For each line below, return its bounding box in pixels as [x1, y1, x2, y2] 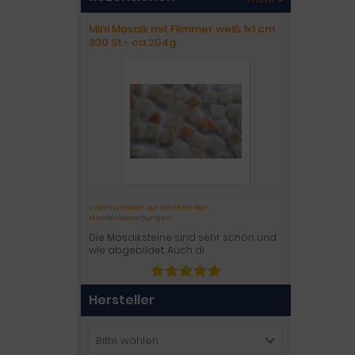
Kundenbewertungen [89, 213, 171, 223]
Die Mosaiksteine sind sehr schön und [89, 231, 277, 244]
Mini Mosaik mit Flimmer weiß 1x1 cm [89, 21, 275, 36]
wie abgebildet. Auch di [89, 243, 204, 257]
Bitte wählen [96, 333, 158, 348]
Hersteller [89, 291, 155, 309]
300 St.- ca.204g [89, 35, 176, 50]
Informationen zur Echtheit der [89, 203, 207, 212]
